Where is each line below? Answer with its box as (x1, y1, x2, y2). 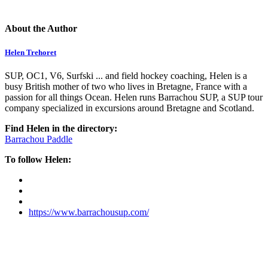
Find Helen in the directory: (5, 123, 117, 133)
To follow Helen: (5, 154, 71, 165)
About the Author (5, 23, 77, 34)
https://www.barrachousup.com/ (29, 206, 149, 217)
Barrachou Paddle (5, 133, 72, 144)
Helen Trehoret (5, 47, 56, 57)
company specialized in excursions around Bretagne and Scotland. (5, 102, 254, 113)
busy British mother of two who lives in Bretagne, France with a (5, 81, 247, 92)
